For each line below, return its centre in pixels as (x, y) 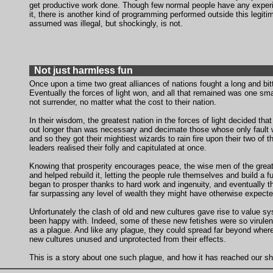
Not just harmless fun (83, 70)
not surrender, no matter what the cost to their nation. (123, 102)
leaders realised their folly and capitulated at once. (118, 148)
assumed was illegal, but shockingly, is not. (106, 23)
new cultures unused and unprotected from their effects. (128, 239)
